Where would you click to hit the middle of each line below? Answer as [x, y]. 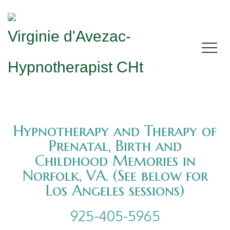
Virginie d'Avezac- [69, 36]
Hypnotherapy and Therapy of [115, 131]
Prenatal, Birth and [115, 146]
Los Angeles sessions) [115, 190]
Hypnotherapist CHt [75, 67]
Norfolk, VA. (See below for [115, 176]
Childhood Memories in [115, 161]
